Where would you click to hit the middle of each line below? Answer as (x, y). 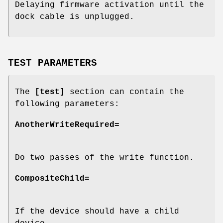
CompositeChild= (52, 179)
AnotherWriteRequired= (67, 125)
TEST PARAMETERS (53, 63)
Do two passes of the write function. (105, 158)
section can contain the (124, 92)
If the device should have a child (97, 212)
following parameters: (67, 104)
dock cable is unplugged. (75, 17)
